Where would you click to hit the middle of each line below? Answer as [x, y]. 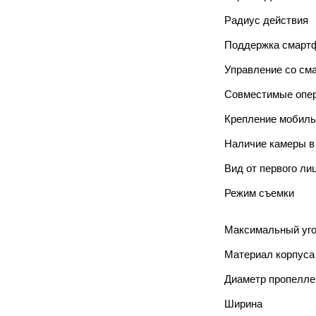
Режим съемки [259, 193]
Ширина [243, 304]
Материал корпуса [269, 254]
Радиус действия [266, 20]
